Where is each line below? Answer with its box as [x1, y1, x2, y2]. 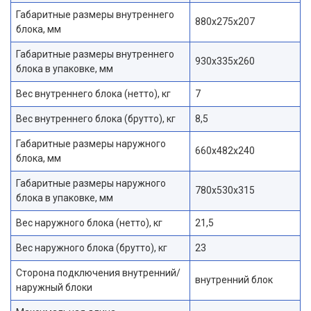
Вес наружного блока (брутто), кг [16, 242, 167, 253]
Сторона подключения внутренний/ [16, 267, 180, 278]
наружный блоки [16, 281, 92, 293]
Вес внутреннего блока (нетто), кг [16, 87, 171, 99]
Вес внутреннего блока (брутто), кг [16, 112, 176, 124]
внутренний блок [195, 274, 273, 285]
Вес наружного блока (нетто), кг [16, 217, 162, 228]
